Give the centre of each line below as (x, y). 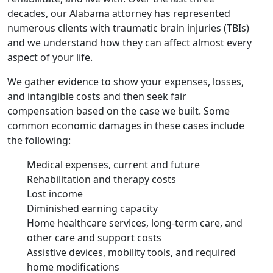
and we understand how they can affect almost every (129, 42)
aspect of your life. (50, 57)
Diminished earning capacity (92, 208)
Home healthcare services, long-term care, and (135, 223)
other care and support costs (94, 237)
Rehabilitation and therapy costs (101, 179)
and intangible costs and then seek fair (97, 96)
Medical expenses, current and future (113, 164)
